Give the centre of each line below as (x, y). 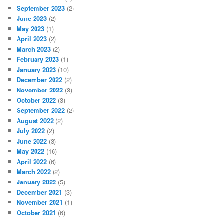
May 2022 (31, 151)
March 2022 (34, 172)
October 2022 (36, 100)
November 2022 (40, 90)
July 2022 (31, 131)
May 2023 (31, 29)
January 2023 (36, 70)
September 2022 (41, 110)
